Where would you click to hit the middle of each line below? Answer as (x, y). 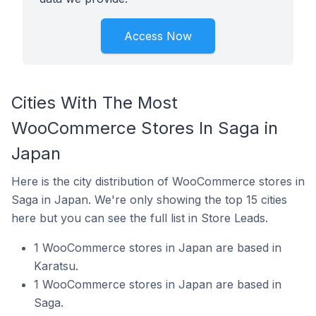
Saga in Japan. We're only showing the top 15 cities (149, 200)
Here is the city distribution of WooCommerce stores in (158, 181)
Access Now (158, 36)
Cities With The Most (95, 103)
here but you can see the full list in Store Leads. (140, 218)
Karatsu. (56, 266)
